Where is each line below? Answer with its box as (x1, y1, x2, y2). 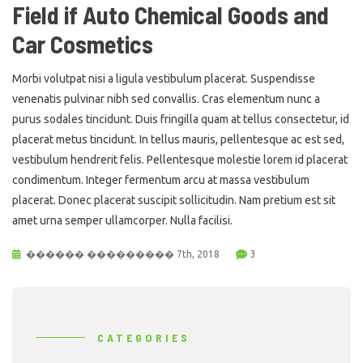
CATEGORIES (97, 330, 190, 344)
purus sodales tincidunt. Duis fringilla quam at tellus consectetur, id (12, 112, 349, 126)
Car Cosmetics (12, 28, 153, 58)
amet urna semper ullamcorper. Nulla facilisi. (12, 213, 233, 227)
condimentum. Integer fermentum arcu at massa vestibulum (12, 173, 310, 186)
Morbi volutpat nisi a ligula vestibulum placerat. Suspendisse (12, 71, 315, 85)
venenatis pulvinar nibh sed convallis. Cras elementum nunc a (12, 92, 320, 105)
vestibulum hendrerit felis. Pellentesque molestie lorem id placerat (12, 152, 348, 166)
